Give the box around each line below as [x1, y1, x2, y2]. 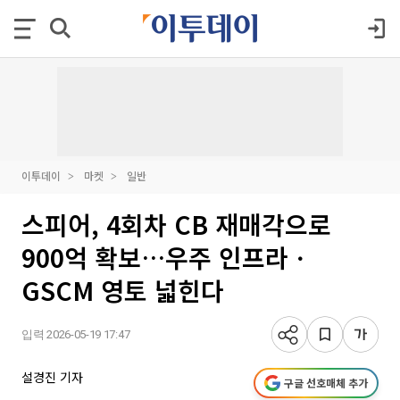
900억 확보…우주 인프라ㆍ [21, 239, 312, 275]
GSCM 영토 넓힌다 [21, 272, 224, 308]
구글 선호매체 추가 [284, 375, 368, 390]
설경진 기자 [21, 368, 83, 386]
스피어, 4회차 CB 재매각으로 [21, 206, 331, 242]
